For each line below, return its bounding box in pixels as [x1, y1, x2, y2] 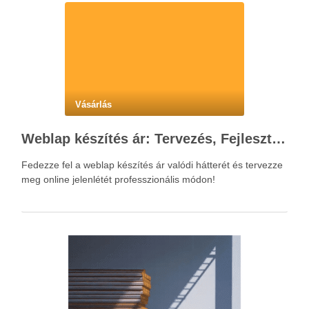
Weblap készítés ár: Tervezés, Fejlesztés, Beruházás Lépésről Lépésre [272, 131, 286, 146]
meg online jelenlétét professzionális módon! [21, 174, 215, 185]
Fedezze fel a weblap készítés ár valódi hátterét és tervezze [21, 159, 283, 170]
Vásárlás [75, 99, 112, 110]
